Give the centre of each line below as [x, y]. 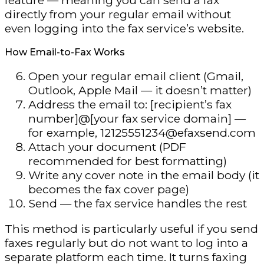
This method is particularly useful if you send [131, 229]
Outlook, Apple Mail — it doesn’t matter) [140, 90]
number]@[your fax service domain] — [137, 119]
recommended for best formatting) [128, 161]
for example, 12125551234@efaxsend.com [142, 133]
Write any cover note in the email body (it [144, 175]
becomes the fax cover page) [109, 189]
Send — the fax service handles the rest [138, 204]
